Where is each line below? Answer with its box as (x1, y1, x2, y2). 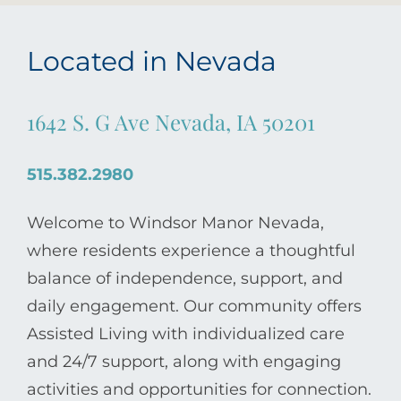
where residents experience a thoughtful (27, 240, 355, 260)
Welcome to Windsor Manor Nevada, (27, 212, 324, 233)
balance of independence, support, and (27, 268, 343, 288)
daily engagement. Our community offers (27, 295, 362, 316)
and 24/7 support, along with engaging (27, 351, 341, 371)
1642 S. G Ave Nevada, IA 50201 (27, 107, 315, 136)
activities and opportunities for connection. (27, 379, 371, 399)
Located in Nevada (27, 44, 277, 78)
